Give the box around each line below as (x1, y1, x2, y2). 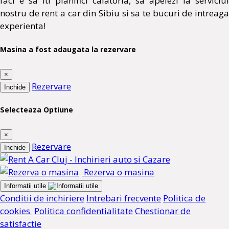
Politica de (163, 192, 205, 204)
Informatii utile (4, 181, 48, 190)
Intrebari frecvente (86, 192, 161, 204)
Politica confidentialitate (34, 204, 133, 217)
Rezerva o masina (82, 166, 154, 178)
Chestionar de (135, 204, 191, 217)
